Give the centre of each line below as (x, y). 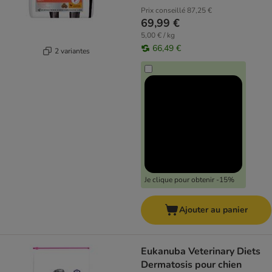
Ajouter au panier (213, 210)
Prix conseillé (163, 10)
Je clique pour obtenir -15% (189, 180)
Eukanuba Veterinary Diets (201, 251)
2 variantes (72, 51)
